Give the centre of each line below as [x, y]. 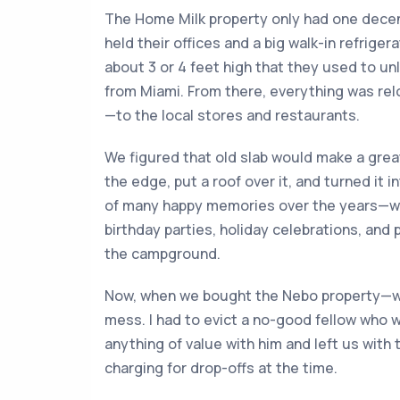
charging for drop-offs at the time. [221, 368]
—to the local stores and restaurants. [232, 115]
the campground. [162, 254]
